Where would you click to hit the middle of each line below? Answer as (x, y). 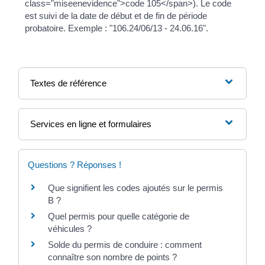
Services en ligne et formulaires (91, 124)
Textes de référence (68, 83)
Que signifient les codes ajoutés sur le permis (135, 188)
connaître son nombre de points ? (112, 257)
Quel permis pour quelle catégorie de (119, 216)
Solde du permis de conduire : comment (125, 244)
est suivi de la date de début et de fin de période (116, 15)
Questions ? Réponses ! (75, 164)
